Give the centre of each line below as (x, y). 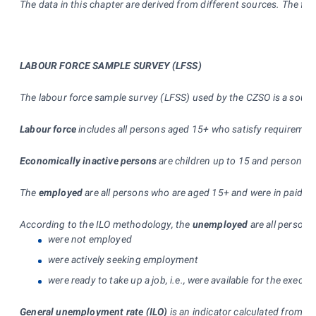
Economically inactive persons (89, 160)
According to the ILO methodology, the (106, 224)
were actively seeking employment (123, 259)
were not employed (90, 239)
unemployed (220, 224)
